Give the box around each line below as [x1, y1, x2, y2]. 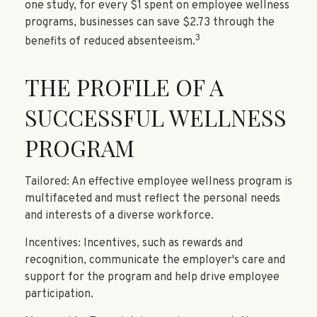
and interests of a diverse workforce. [25, 208, 214, 223]
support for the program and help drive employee [25, 270, 279, 284]
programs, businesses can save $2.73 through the [25, 15, 275, 30]
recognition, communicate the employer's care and [25, 253, 285, 267]
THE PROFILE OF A [25, 71, 224, 102]
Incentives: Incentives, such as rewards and [25, 236, 243, 250]
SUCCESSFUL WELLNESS [25, 101, 287, 132]
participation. [25, 287, 93, 301]
